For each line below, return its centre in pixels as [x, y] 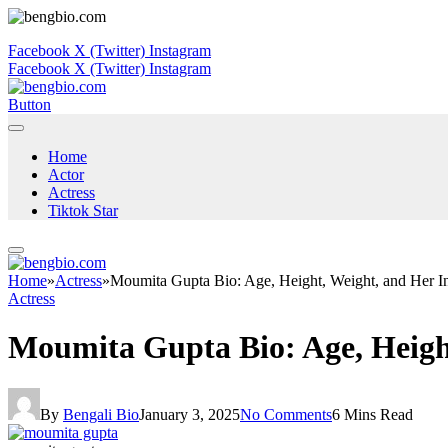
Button [29, 104]
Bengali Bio [101, 414]
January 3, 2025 [189, 414]
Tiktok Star [83, 210]
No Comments [286, 414]
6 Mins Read [372, 414]
